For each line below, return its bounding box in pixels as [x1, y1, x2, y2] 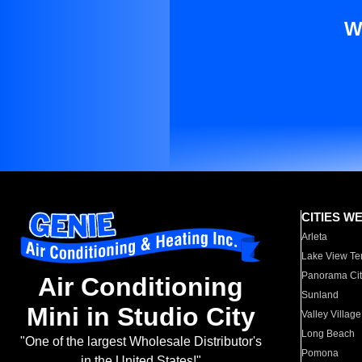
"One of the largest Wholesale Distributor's [19, 335, 262, 349]
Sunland [301, 289, 339, 301]
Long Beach [301, 328, 356, 339]
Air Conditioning [38, 272, 243, 302]
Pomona [301, 347, 339, 359]
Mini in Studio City [26, 302, 255, 332]
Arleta [301, 231, 328, 242]
